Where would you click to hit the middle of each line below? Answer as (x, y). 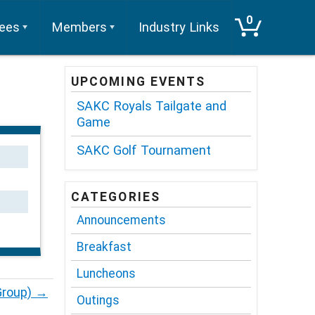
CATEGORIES (116, 197)
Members (79, 27)
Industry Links (179, 27)
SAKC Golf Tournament (144, 150)
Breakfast (104, 246)
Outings (98, 300)
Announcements (121, 220)
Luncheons (106, 273)
